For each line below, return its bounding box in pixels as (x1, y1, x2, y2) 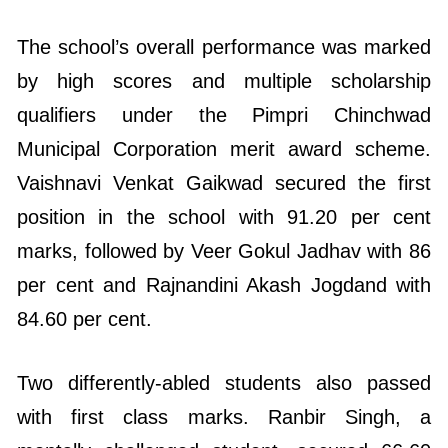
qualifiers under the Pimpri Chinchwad (17, 33, 431, 56)
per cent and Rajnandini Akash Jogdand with (17, 203, 431, 226)
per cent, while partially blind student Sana (17, 403, 431, 426)
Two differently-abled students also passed (17, 301, 431, 324)
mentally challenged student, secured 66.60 (17, 369, 431, 392)
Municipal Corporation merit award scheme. (17, 67, 431, 90)
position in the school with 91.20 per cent (17, 135, 431, 158)
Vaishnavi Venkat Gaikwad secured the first (17, 101, 431, 124)
